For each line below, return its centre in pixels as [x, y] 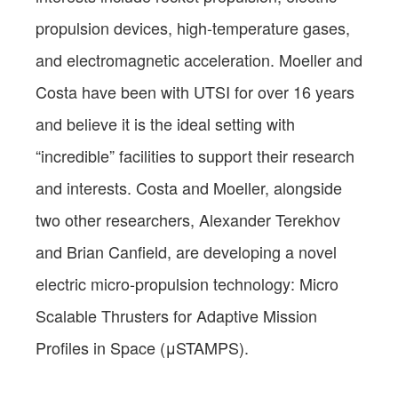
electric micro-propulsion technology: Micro [187, 283]
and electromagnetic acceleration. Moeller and [199, 59]
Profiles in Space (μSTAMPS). [142, 347]
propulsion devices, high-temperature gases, [193, 27]
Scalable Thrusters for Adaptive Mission [176, 315]
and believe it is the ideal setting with [165, 123]
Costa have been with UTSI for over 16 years [195, 91]
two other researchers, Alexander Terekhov [188, 219]
